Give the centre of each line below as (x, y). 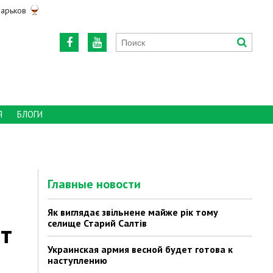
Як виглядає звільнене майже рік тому (133, 212)
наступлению (78, 260)
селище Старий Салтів (97, 223)
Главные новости (94, 184)
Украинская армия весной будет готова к (140, 249)
